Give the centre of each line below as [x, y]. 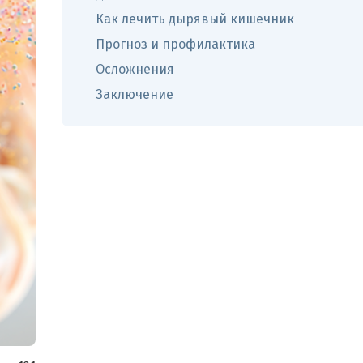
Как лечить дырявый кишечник [195, 19]
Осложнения [135, 69]
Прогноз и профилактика [175, 44]
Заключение [135, 94]
